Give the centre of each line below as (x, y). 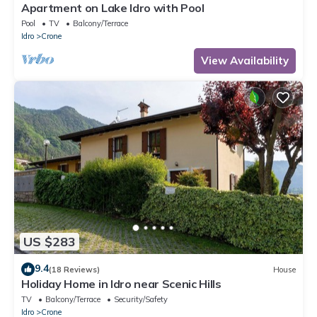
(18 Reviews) (74, 269)
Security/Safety (141, 300)
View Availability (245, 61)
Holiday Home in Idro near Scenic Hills (121, 284)
